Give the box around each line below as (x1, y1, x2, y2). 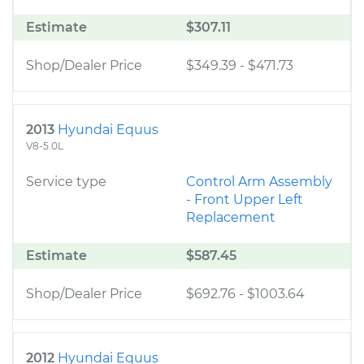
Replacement (186, 210, 275, 225)
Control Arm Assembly (186, 174, 332, 189)
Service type (26, 174, 106, 189)
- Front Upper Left (186, 192, 303, 207)
